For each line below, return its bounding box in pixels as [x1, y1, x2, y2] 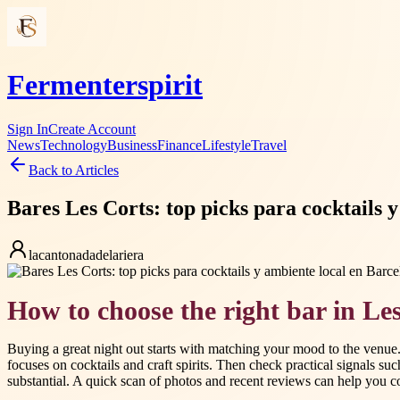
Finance [157, 137, 202, 153]
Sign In [7, 121, 48, 137]
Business [107, 137, 157, 153]
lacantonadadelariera [29, 246, 144, 262]
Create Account [48, 121, 136, 137]
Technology [40, 137, 107, 153]
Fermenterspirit [7, 69, 203, 102]
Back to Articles [29, 162, 119, 178]
